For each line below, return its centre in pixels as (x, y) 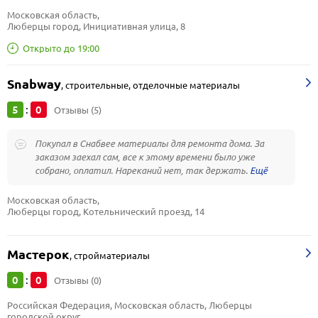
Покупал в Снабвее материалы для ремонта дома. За (149, 143)
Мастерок (38, 254)
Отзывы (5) (78, 110)
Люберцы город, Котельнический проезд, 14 (106, 212)
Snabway (34, 84)
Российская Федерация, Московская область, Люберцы (130, 305)
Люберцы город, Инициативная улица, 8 (96, 26)
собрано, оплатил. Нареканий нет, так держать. (142, 170)
